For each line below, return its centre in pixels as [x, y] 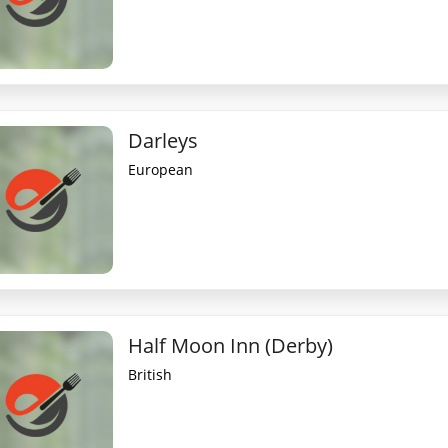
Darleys [163, 140]
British [150, 374]
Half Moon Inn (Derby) [231, 345]
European [161, 169]
